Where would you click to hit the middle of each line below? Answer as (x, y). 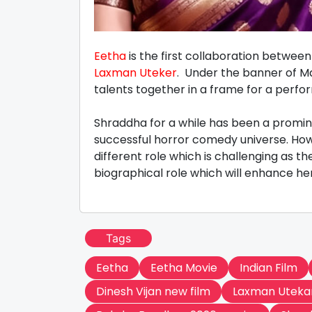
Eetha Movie (184, 268)
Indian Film (268, 268)
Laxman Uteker (135, 73)
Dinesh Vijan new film (153, 292)
